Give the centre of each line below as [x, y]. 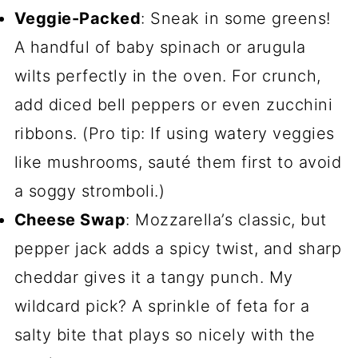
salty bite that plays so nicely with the [165, 335]
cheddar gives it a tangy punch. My [153, 278]
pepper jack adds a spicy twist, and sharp [178, 249]
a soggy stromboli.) [89, 191]
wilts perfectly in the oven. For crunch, [167, 76]
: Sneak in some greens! [236, 19]
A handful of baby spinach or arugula [160, 48]
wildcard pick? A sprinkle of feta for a [162, 306]
